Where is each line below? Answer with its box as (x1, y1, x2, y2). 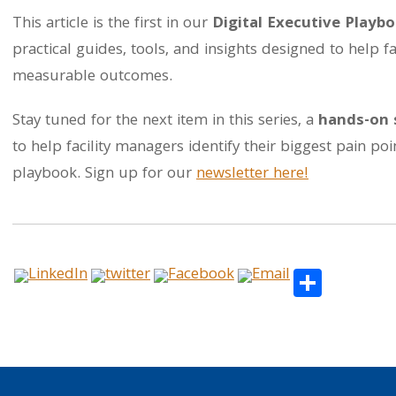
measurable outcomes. (12, 65, 172, 90)
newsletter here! (196, 162, 308, 187)
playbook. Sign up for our (12, 162, 196, 187)
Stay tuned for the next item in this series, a (12, 109, 318, 134)
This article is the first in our (12, 11, 212, 37)
